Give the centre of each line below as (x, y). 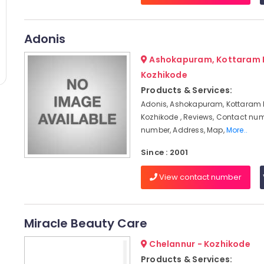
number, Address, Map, (183, 130)
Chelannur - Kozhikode (199, 244)
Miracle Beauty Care (85, 223)
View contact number (199, 177)
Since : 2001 (164, 152)
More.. (237, 130)
